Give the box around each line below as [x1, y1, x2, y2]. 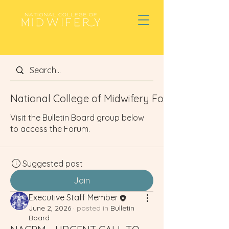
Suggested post [22, 158, 83, 169]
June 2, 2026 [29, 203, 71, 213]
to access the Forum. [10, 124, 90, 134]
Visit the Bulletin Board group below [10, 112, 144, 123]
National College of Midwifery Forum [10, 92, 184, 105]
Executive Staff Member [29, 192, 118, 202]
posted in [77, 203, 108, 213]
